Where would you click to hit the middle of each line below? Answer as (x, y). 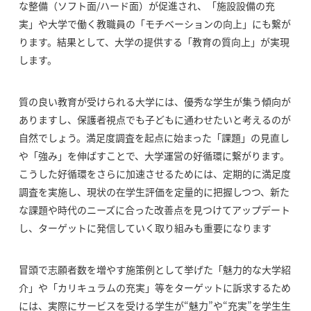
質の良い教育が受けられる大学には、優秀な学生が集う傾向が (154, 101)
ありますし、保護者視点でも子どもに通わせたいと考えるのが (154, 119)
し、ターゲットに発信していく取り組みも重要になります (145, 228)
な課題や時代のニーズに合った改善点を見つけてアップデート (154, 210)
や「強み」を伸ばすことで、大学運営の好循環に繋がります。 (154, 155)
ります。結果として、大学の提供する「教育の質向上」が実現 (154, 42)
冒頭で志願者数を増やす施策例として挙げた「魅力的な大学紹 (154, 269)
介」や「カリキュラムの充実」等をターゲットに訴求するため (154, 287)
